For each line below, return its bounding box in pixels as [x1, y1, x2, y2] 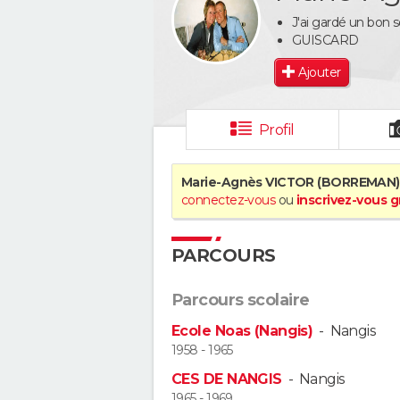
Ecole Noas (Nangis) [171, 322, 313, 339]
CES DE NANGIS [171, 371, 282, 388]
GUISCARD [292, 31, 359, 48]
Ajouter [298, 63, 341, 80]
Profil [258, 121, 295, 138]
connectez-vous [181, 192, 276, 208]
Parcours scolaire [171, 290, 310, 310]
